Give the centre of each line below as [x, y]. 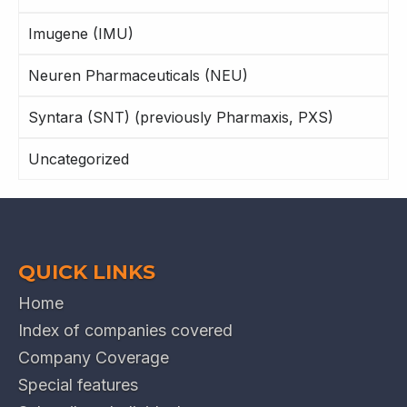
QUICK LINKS [87, 272]
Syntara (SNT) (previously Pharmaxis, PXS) [181, 117]
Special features [78, 384]
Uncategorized [79, 159]
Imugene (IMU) [81, 33]
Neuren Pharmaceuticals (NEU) [138, 75]
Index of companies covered [125, 330]
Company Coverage [94, 357]
